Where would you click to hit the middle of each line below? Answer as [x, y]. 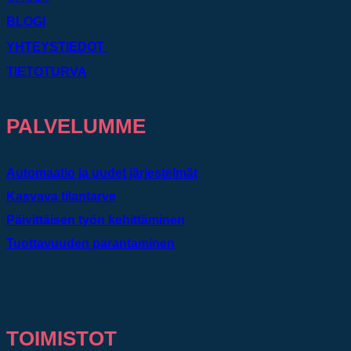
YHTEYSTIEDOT [57, 46]
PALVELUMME [76, 127]
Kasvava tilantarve [61, 197]
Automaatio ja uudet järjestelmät [102, 173]
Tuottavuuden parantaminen [90, 244]
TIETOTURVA [47, 71]
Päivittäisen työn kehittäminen [96, 220]
